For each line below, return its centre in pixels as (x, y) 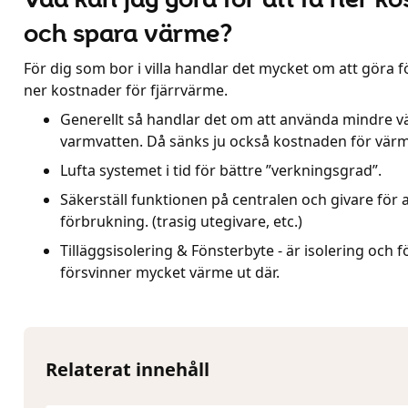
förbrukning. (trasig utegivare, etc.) (181, 221)
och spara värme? (128, 32)
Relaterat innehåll (127, 369)
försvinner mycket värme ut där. (170, 272)
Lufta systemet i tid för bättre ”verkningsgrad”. (221, 170)
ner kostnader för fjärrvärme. (126, 90)
